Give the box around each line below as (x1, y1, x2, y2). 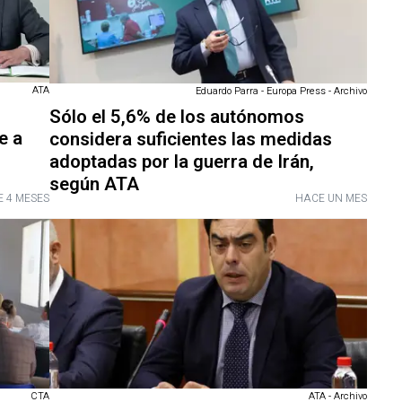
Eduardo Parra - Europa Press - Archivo (196, 83, 368, 99)
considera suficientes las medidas (48, 125, 332, 153)
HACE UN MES (295, 189, 368, 206)
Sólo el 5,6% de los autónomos (48, 102, 304, 131)
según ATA (48, 170, 139, 198)
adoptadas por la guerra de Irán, (48, 147, 314, 176)
